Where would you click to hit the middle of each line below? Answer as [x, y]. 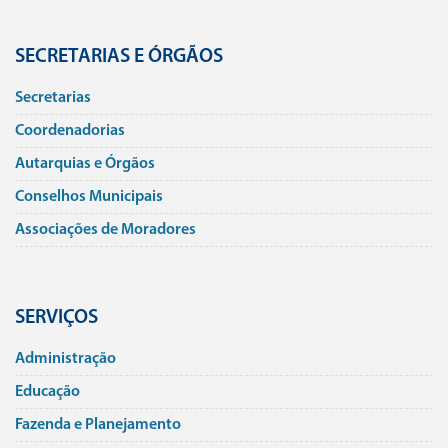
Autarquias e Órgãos [85, 163]
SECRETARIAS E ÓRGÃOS [119, 56]
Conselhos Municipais [89, 196]
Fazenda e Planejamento [98, 424]
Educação [47, 391]
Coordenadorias [70, 130]
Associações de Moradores [105, 229]
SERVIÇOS [56, 317]
